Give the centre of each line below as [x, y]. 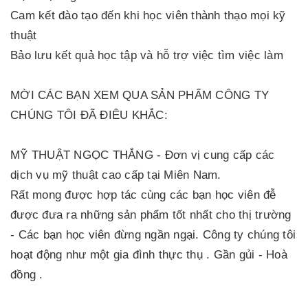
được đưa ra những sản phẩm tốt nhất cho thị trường [151, 215]
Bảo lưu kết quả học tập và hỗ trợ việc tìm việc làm [147, 55]
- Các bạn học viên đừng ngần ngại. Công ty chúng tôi [153, 235]
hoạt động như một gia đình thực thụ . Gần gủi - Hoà [149, 255]
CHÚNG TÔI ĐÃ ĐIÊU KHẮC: [89, 115]
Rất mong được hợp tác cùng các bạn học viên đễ [143, 195]
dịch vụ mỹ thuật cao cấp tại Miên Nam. [116, 175]
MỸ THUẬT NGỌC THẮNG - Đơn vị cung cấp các [143, 155]
